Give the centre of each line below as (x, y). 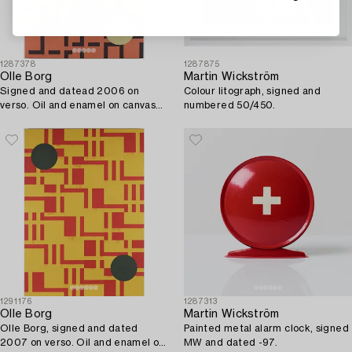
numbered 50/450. (230, 105)
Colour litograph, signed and (253, 91)
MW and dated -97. (231, 342)
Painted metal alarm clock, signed (266, 328)
